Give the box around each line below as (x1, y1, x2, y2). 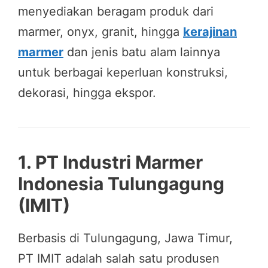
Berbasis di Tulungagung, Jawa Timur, (18, 230, 233, 245)
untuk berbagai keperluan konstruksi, (18, 65, 228, 80)
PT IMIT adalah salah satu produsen (18, 251, 220, 266)
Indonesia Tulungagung (18, 172, 224, 194)
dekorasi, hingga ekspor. (18, 85, 156, 100)
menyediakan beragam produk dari (18, 4, 214, 19)
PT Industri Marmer (35, 151, 203, 173)
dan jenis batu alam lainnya (63, 44, 220, 59)
